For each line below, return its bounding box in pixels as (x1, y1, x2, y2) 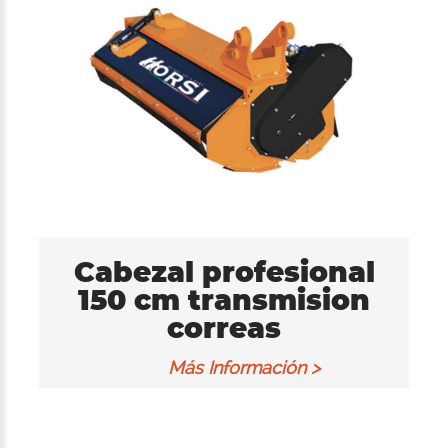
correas (167, 310, 281, 345)
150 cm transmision (78, 282, 370, 317)
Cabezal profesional (73, 254, 375, 289)
